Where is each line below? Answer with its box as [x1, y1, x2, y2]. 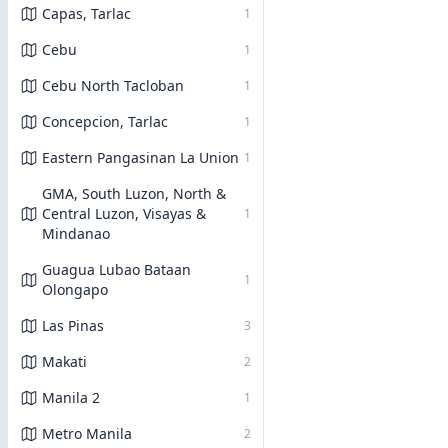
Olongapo [42, 280, 108, 299]
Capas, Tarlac [42, 4, 131, 23]
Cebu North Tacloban [42, 76, 184, 95]
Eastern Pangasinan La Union [42, 148, 239, 167]
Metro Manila [42, 424, 132, 443]
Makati [42, 352, 87, 371]
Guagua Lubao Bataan [42, 260, 191, 279]
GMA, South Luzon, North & [42, 184, 226, 203]
